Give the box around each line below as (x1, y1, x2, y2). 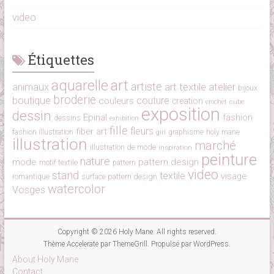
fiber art (75, 126, 107, 138)
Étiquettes (28, 51, 94, 69)
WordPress (193, 240, 229, 249)
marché (194, 138, 236, 154)
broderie (53, 93, 96, 108)
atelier (208, 81, 235, 94)
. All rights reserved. (152, 228, 217, 237)
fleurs (130, 125, 154, 138)
